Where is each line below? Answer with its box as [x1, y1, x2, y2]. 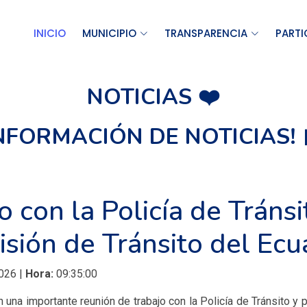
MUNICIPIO [82, 26, 136, 40]
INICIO [34, 26, 66, 40]
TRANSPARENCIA [164, 26, 247, 40]
